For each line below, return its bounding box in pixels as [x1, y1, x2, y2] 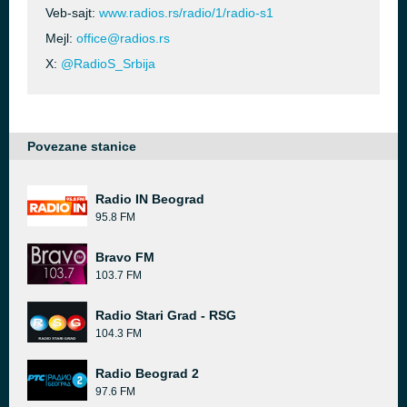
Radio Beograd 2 [95, 366, 199, 381]
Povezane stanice [27, 139, 136, 154]
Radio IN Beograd [95, 192, 204, 206]
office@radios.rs [76, 31, 170, 45]
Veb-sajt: [45, 5, 99, 20]
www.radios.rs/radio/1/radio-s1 [99, 5, 273, 20]
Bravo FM [95, 250, 154, 264]
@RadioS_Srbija [61, 56, 155, 71]
